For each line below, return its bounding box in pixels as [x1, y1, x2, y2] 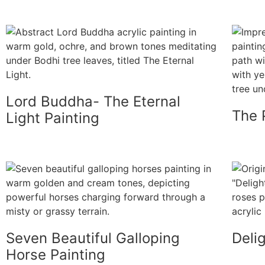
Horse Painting [6, 245, 105, 263]
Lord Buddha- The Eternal [6, 92, 180, 110]
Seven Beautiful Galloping [6, 229, 180, 247]
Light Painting [6, 109, 99, 127]
